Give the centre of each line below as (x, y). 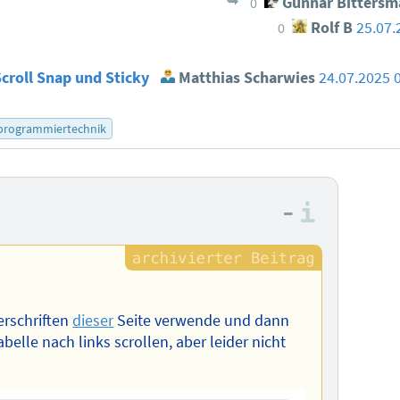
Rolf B (330, 28)
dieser (93, 320)
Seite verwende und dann (202, 320)
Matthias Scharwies (246, 78)
